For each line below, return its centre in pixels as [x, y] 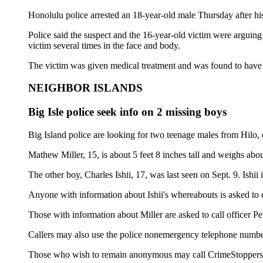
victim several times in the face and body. [104, 45]
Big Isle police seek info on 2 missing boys [127, 112]
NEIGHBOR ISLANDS [85, 88]
